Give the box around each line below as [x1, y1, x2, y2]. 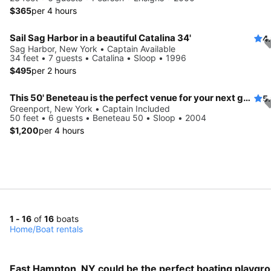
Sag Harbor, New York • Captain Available [10, 44, 175, 54]
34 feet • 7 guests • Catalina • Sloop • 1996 [10, 53, 186, 64]
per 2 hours [31, 65, 76, 76]
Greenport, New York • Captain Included [10, 103, 170, 114]
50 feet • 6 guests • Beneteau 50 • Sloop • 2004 [10, 113, 206, 123]
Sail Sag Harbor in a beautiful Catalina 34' [10, 32, 191, 44]
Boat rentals [36, 224, 83, 235]
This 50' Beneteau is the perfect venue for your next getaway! [243, 92, 250, 104]
